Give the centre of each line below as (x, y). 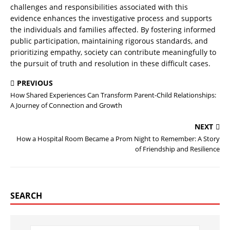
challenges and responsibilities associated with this (99, 7)
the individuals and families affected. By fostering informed (113, 30)
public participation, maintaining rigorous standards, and (109, 41)
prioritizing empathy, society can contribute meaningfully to (113, 52)
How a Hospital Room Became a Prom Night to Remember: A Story (118, 139)
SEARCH (26, 196)
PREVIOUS (35, 83)
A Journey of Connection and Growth (66, 105)
